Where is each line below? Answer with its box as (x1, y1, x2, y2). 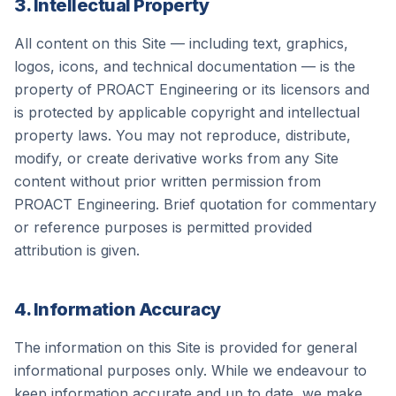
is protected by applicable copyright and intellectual (14, 103, 360, 121)
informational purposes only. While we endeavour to (14, 362, 367, 379)
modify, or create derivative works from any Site (14, 149, 339, 167)
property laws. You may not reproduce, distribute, (14, 126, 351, 144)
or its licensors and (238, 80, 369, 98)
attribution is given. (14, 241, 140, 259)
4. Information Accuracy (14, 299, 221, 320)
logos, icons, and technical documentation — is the (14, 57, 355, 75)
